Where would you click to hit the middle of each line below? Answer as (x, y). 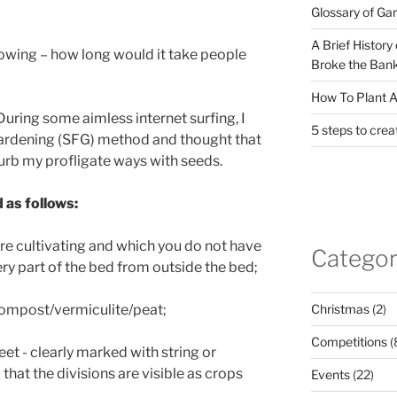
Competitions (349, 341)
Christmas (340, 308)
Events (330, 374)
